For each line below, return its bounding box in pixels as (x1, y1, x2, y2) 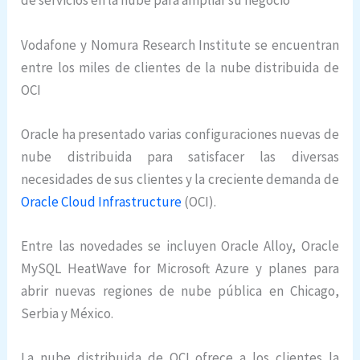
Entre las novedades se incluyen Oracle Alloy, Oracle (21, 237, 339, 256)
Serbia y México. (21, 305, 114, 323)
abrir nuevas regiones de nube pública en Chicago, (21, 282, 339, 301)
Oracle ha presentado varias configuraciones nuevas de (21, 125, 339, 143)
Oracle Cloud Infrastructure (21, 192, 182, 211)
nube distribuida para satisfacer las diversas (21, 147, 339, 166)
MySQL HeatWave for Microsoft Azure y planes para (21, 260, 339, 278)
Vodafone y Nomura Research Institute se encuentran (21, 35, 339, 54)
